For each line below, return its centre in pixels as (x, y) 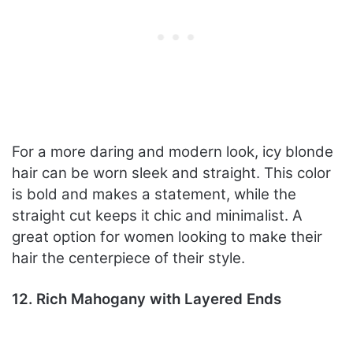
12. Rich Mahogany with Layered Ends (147, 299)
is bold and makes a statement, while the (154, 195)
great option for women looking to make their (167, 237)
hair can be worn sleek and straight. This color (171, 173)
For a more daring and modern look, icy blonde (173, 152)
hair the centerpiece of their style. (128, 258)
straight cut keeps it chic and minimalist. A (157, 216)
